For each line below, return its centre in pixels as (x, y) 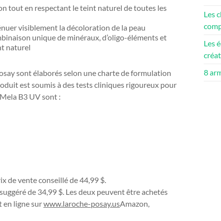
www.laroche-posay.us (82, 203)
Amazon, (135, 203)
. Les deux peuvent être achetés (115, 192)
